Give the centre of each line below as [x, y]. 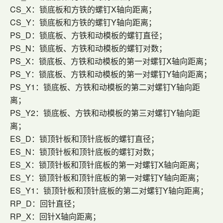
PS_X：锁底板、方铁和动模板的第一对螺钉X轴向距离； [111, 61]
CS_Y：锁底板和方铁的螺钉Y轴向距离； [83, 22]
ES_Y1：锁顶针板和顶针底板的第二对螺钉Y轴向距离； [109, 190]
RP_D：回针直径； [45, 203]
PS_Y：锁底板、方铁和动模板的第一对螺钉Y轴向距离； [111, 74]
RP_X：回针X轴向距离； [55, 216]
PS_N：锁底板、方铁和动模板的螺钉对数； [88, 48]
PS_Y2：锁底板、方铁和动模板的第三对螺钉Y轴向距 [105, 113]
